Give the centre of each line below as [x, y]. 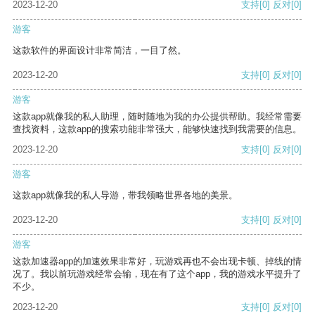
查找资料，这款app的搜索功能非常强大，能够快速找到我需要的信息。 [157, 129]
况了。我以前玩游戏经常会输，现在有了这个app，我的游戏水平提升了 [157, 274]
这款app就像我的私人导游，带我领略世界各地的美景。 [125, 195]
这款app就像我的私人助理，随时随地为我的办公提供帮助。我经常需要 [157, 117]
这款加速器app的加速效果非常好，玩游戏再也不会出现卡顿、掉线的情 [157, 262]
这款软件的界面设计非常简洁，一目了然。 [99, 51]
